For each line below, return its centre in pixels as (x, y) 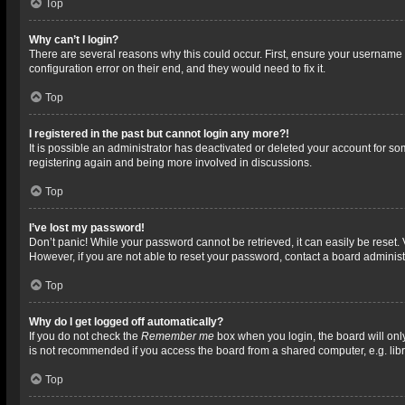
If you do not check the (85, 336)
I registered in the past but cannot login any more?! (159, 134)
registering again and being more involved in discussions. (170, 163)
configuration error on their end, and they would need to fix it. (177, 69)
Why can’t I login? (74, 40)
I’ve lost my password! (87, 228)
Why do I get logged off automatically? (126, 322)
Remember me (178, 336)
